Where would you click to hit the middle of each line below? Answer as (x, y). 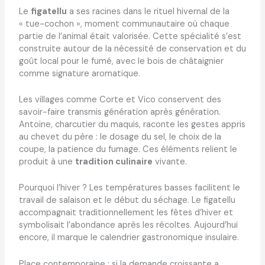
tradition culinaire (114, 162)
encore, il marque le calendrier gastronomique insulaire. (129, 238)
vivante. (169, 162)
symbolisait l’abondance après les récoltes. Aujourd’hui (128, 225)
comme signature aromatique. (79, 73)
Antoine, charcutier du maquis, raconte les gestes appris (132, 125)
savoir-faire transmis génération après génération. (119, 112)
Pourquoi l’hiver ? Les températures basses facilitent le (129, 188)
